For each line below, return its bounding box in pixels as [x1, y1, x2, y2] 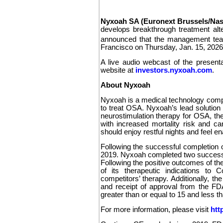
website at [100, 66, 135, 74]
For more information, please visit [100, 205, 211, 214]
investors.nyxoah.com [135, 66, 212, 74]
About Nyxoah [100, 81, 150, 89]
